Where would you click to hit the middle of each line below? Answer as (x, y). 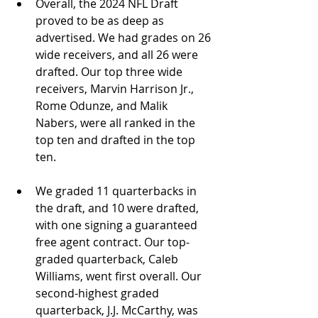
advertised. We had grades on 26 (125, 37)
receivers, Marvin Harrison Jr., (116, 88)
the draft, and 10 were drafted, (119, 208)
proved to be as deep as (101, 20)
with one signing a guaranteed (118, 225)
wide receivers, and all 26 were (118, 54)
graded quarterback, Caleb (108, 259)
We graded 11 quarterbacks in (117, 191)
